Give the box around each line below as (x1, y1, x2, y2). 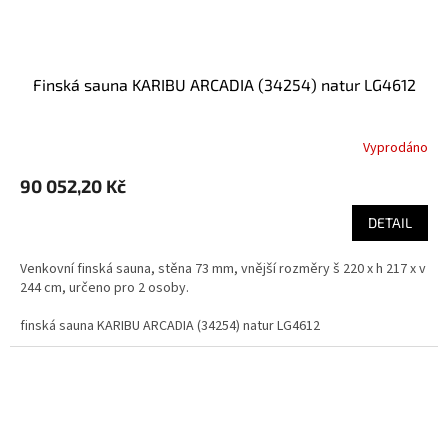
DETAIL (368, 214, 412, 232)
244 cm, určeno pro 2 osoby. (20, 278, 189, 299)
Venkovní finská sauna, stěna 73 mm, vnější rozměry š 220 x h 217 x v (20, 259, 426, 280)
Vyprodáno (363, 137, 428, 158)
